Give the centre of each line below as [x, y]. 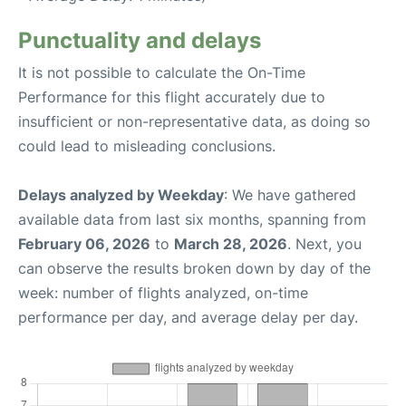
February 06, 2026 [84, 244]
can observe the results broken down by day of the [194, 268]
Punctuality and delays [140, 40]
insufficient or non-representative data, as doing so [194, 121]
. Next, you [324, 244]
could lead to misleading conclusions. [147, 146]
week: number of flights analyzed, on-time [163, 293]
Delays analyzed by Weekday [121, 195]
